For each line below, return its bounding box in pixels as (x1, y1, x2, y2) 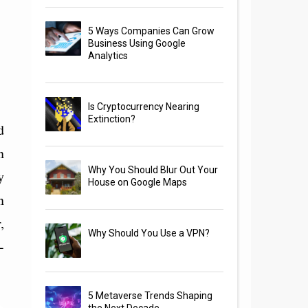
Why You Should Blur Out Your (88, 164, 219, 176)
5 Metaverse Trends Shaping (88, 290, 213, 302)
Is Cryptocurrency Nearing (88, 101, 200, 113)
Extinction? (88, 113, 136, 125)
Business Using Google (88, 38, 186, 49)
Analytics (88, 50, 129, 62)
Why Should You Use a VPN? (88, 228, 210, 239)
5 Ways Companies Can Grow (88, 25, 215, 37)
